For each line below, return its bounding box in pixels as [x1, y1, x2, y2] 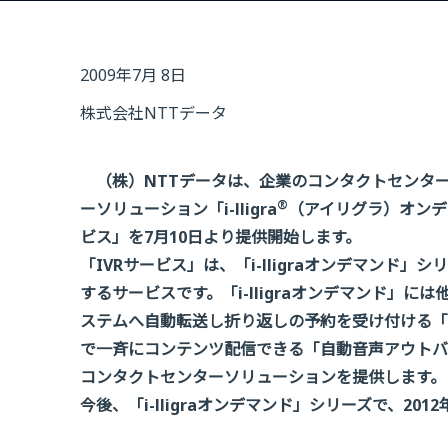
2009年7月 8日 [80, 64, 186, 86]
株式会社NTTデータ [80, 102, 227, 124]
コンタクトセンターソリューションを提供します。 [80, 366, 446, 388]
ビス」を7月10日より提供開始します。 [80, 226, 361, 248]
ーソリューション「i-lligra [80, 198, 277, 220]
